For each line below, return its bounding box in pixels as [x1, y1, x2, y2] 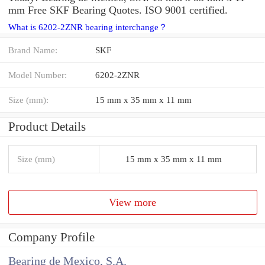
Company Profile [8, 230, 95, 245]
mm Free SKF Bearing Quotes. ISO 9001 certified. [8, 4, 228, 16]
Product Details [8, 119, 86, 134]
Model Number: [8, 69, 67, 80]
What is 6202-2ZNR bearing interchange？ [8, 22, 167, 32]
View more [109, 196, 157, 208]
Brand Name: [8, 44, 57, 55]
